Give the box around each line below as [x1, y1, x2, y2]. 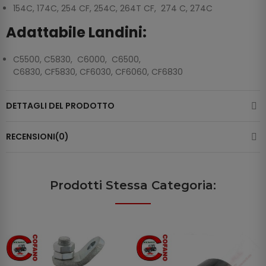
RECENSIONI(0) [6, 131, 69, 143]
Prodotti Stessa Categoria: [50, 178, 216, 193]
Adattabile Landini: [6, 23, 147, 43]
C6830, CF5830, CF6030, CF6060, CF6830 [13, 66, 183, 78]
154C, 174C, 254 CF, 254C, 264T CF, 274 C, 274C [13, 2, 213, 15]
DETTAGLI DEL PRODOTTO [6, 100, 115, 112]
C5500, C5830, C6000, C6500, [13, 53, 143, 66]
